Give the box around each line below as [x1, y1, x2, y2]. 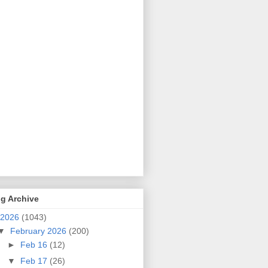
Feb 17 [20, 255, 50, 266]
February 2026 [10, 226, 69, 236]
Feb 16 [20, 240, 50, 250]
